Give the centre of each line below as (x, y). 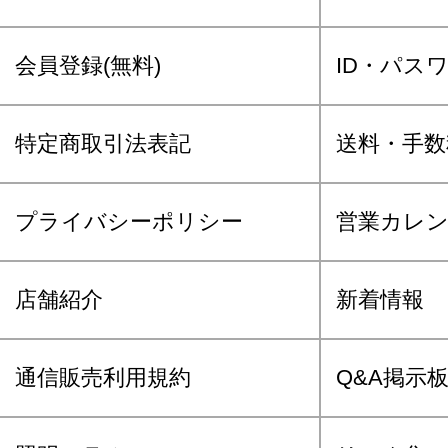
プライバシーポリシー (129, 222)
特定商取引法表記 (103, 144)
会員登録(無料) (88, 66)
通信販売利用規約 (103, 378)
